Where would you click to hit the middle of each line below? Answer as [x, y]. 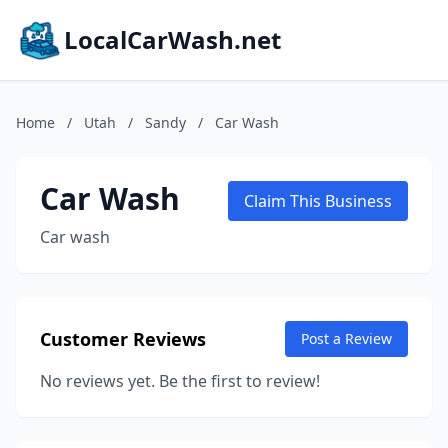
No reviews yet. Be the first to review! [180, 381]
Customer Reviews [123, 339]
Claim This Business [318, 201]
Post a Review [346, 338]
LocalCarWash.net [172, 39]
